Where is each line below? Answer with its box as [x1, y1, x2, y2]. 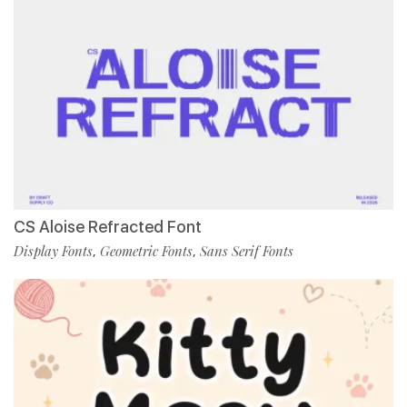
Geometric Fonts [100, 242, 193, 261]
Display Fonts [14, 242, 93, 261]
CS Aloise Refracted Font [14, 217, 202, 237]
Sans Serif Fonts [200, 242, 293, 261]
